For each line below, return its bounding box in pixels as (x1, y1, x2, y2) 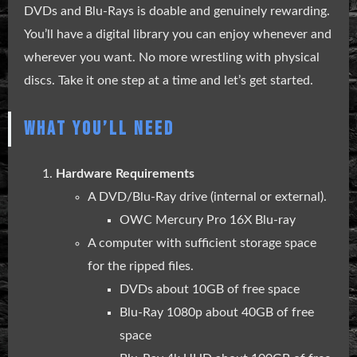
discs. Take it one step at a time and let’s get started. (24, 74, 313, 88)
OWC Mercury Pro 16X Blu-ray (120, 214, 296, 227)
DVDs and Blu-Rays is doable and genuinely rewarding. (24, 5, 330, 18)
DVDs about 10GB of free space (120, 283, 300, 296)
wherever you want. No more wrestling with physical (24, 51, 320, 65)
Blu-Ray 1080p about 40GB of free (120, 306, 314, 320)
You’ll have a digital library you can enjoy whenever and (24, 28, 331, 41)
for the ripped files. (88, 260, 194, 273)
